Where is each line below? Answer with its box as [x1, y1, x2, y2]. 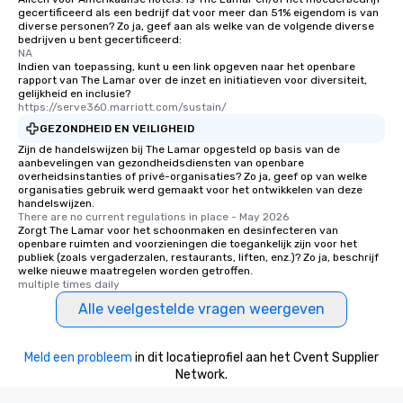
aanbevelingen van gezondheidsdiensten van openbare [18, 157, 304, 169]
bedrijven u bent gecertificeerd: [18, 33, 182, 46]
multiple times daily [18, 278, 120, 291]
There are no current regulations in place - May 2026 [18, 210, 289, 223]
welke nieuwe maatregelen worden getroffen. [18, 264, 253, 277]
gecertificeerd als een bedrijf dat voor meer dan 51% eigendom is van [18, 6, 379, 19]
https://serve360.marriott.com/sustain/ [18, 101, 227, 113]
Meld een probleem [24, 350, 132, 365]
